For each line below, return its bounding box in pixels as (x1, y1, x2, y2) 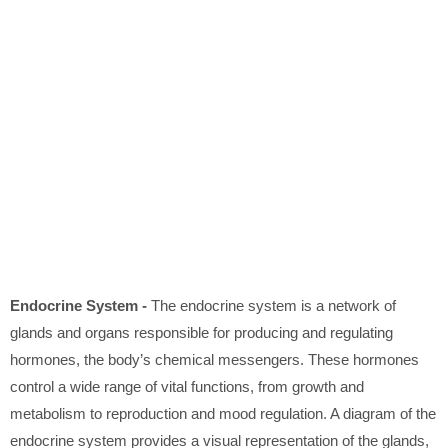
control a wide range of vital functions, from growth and (10, 378, 364, 396)
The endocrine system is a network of (151, 297, 396, 315)
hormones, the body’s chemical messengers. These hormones (10, 351, 419, 369)
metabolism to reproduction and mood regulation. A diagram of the (10, 405, 436, 423)
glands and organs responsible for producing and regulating (10, 324, 393, 342)
